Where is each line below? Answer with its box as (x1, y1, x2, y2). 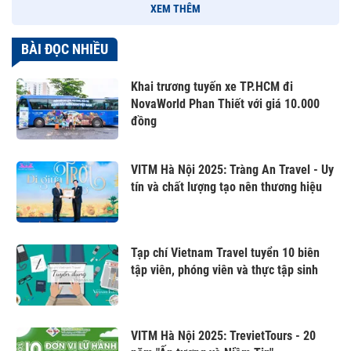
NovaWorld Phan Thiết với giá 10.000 (131, 96, 320, 111)
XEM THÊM (150, 2, 201, 16)
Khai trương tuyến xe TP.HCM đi (131, 78, 293, 94)
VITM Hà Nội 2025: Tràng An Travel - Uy (131, 161, 334, 177)
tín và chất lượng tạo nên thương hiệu (131, 179, 322, 194)
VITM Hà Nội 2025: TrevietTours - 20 (131, 327, 316, 343)
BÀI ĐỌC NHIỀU (21, 40, 108, 57)
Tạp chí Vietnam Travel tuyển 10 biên (131, 244, 320, 260)
